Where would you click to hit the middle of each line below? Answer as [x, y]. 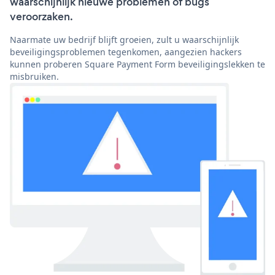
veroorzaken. [41, 17]
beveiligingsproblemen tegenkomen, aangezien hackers [126, 52]
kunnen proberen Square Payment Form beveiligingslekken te [137, 64]
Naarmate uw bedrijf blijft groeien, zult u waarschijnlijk [124, 40]
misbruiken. [34, 77]
